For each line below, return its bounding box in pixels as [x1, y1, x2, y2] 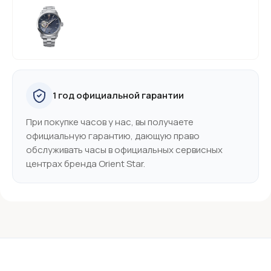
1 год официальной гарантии [53, 89, 184, 102]
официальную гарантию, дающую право [26, 129, 200, 142]
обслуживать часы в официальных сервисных [26, 143, 223, 156]
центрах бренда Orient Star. [26, 157, 145, 170]
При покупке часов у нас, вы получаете [26, 115, 194, 128]
